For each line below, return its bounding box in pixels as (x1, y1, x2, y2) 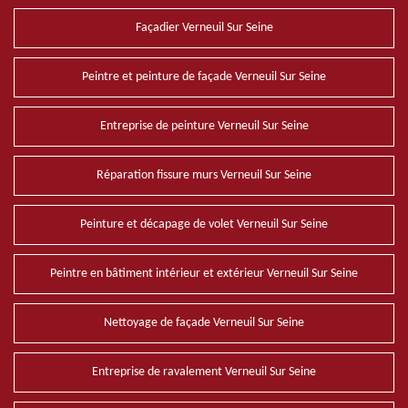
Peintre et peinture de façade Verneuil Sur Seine (82, 70, 326, 84)
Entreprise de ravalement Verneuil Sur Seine (92, 365, 316, 379)
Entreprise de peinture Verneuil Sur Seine (99, 119, 309, 133)
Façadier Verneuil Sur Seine (135, 21, 273, 35)
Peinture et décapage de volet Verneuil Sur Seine (80, 218, 328, 231)
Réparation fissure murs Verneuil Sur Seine (97, 168, 311, 182)
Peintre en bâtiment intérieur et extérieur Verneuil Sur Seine (50, 267, 358, 280)
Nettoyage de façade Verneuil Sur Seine (104, 316, 304, 330)
